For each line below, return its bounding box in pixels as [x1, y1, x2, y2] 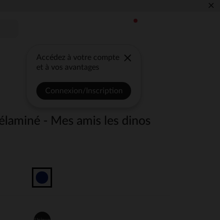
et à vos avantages [36, 63, 100, 71]
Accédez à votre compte [36, 54, 120, 61]
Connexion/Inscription [45, 87, 123, 95]
